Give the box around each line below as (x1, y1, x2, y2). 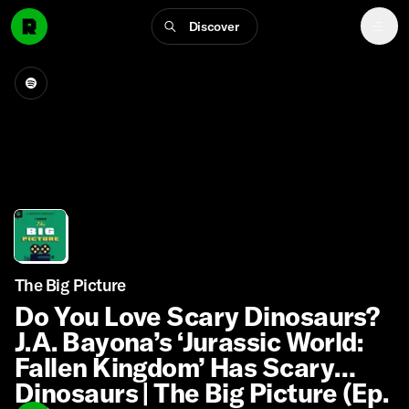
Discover (188, 17, 239, 35)
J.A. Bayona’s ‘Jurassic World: (15, 325, 363, 358)
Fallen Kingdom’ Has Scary (15, 351, 334, 383)
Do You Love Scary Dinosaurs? (15, 299, 380, 332)
